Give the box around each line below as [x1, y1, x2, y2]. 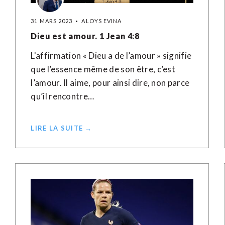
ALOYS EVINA [81, 18, 122, 24]
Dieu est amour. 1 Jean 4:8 [31, 31, 140, 41]
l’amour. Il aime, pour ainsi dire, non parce [31, 77, 190, 88]
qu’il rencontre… [31, 91, 94, 101]
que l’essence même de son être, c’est [31, 64, 176, 74]
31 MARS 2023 [31, 18, 73, 24]
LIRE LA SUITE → [31, 124, 92, 132]
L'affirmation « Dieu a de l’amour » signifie [31, 50, 192, 61]
